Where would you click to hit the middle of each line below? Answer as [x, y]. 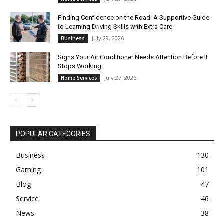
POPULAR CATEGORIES [53, 134]
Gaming [28, 169]
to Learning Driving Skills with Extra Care [115, 26]
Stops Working [80, 66]
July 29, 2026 [108, 38]
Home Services [79, 78]
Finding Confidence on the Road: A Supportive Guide [134, 17]
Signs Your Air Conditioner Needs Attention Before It [133, 57]
